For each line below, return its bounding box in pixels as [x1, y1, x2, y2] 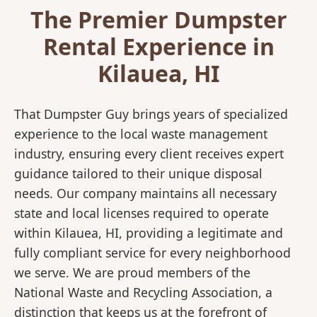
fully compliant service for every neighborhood [14, 244, 291, 262]
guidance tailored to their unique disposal [14, 165, 263, 183]
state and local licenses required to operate [14, 204, 269, 222]
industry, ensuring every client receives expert [14, 145, 284, 163]
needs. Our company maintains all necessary [14, 185, 277, 202]
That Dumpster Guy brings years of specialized [14, 105, 288, 123]
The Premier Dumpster [30, 4, 287, 35]
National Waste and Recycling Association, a [14, 284, 272, 301]
